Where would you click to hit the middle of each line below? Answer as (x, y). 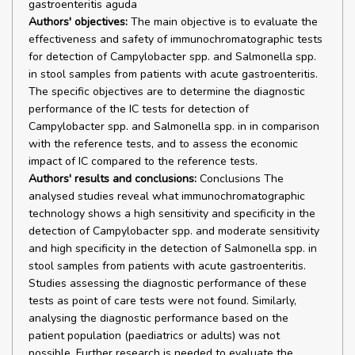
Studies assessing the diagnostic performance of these (168, 283)
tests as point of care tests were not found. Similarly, (162, 301)
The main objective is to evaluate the (223, 22)
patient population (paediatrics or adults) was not (154, 336)
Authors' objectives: (78, 22)
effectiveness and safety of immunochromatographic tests (176, 39)
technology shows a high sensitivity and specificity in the (172, 214)
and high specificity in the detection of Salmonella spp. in (173, 248)
